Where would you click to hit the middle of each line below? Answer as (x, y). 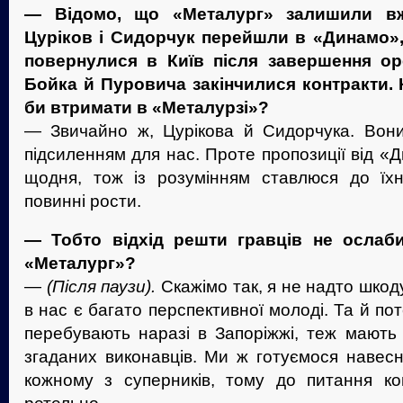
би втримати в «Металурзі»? (147, 107)
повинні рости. (83, 201)
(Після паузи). (101, 287)
